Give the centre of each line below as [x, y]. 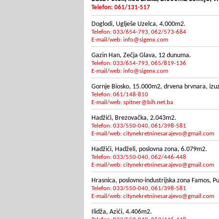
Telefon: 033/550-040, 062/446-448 [139, 157]
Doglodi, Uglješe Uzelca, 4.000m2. [139, 24]
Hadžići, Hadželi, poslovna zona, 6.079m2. [149, 149]
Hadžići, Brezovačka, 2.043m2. [134, 118]
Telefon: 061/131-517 [121, 8]
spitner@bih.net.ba [148, 102]
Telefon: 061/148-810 [120, 95]
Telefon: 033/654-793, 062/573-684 [139, 32]
